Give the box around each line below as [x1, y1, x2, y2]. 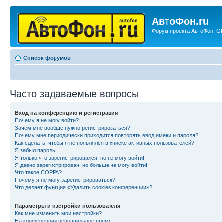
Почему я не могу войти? [15, 117, 79, 123]
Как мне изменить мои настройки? [15, 210, 102, 216]
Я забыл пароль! [15, 147, 56, 153]
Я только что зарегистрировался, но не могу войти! [15, 155, 144, 161]
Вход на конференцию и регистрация [15, 110, 118, 116]
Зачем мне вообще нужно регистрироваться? [15, 125, 130, 131]
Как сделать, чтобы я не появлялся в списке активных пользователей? [15, 140, 194, 146]
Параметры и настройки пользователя [15, 203, 120, 209]
